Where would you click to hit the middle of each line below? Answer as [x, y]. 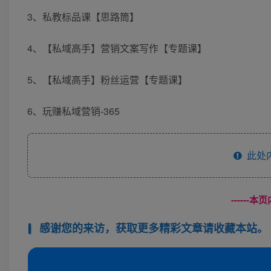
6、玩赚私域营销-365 [73, 111]
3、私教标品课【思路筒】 [83, 17]
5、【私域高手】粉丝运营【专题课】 [107, 80]
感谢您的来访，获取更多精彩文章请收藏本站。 [153, 228]
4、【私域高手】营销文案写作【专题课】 [117, 48]
